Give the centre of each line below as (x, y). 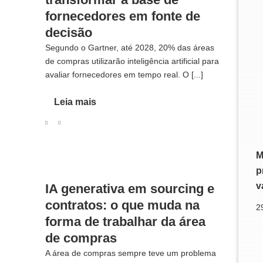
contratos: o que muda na (122, 205)
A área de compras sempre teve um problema (130, 253)
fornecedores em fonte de (122, 16)
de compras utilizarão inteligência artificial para (132, 61)
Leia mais (75, 102)
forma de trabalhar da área (125, 221)
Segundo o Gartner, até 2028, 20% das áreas (129, 47)
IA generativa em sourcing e (129, 188)
